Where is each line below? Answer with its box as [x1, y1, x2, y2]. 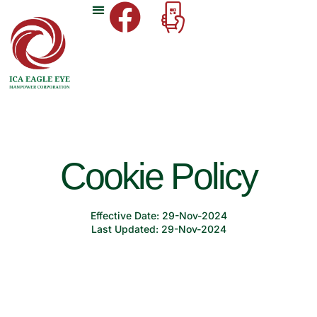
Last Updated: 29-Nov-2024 [91, 222, 226, 235]
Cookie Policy [60, 155, 257, 197]
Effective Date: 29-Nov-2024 [90, 209, 227, 221]
